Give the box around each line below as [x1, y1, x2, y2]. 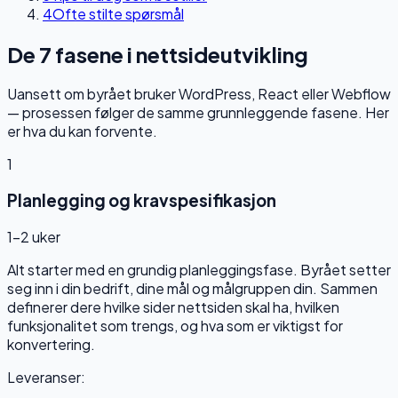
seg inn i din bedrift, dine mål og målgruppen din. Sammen [7, 278, 378, 298]
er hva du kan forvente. [7, 122, 157, 141]
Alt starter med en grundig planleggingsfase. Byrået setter [7, 259, 391, 279]
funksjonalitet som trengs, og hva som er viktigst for [7, 315, 343, 335]
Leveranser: [7, 367, 85, 386]
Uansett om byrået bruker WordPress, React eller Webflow [7, 84, 391, 104]
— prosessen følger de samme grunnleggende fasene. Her [7, 103, 389, 123]
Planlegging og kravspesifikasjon [7, 190, 276, 211]
